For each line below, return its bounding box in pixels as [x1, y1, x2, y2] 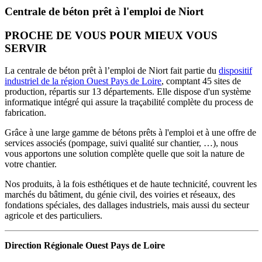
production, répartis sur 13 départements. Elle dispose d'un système [5, 87, 251, 97]
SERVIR [5, 42, 47, 54]
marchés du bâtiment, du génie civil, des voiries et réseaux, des [5, 189, 235, 200]
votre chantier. [5, 159, 57, 170]
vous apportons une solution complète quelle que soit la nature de [5, 149, 244, 159]
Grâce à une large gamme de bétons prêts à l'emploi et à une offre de [5, 127, 256, 138]
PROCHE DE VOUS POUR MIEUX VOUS [5, 29, 218, 42]
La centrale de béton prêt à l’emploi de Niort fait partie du [5, 65, 219, 76]
